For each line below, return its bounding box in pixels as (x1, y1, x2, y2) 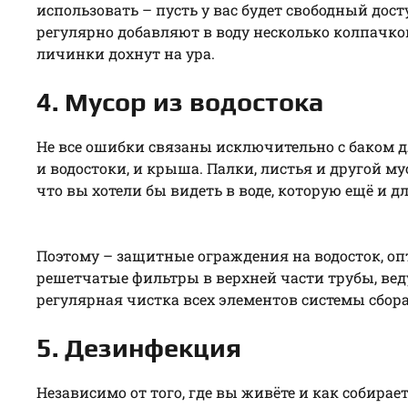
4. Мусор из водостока (36, 86, 323, 117)
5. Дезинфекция (36, 331, 241, 362)
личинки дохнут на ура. (36, 43, 215, 63)
